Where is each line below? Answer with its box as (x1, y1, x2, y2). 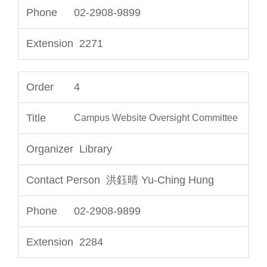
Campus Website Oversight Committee (74, 112, 238, 123)
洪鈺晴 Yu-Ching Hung (106, 173, 214, 186)
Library (79, 142, 112, 155)
